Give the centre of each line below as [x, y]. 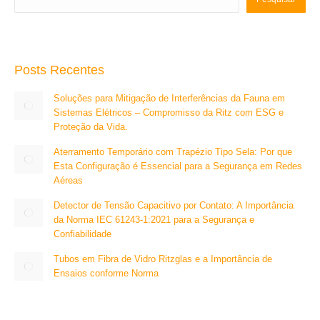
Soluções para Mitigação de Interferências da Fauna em [169, 98]
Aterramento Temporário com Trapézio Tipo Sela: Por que [173, 152]
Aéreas [68, 180]
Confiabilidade [82, 234]
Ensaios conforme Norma [106, 273]
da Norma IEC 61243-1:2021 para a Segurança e [154, 220]
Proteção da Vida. [91, 127]
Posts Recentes [59, 70]
